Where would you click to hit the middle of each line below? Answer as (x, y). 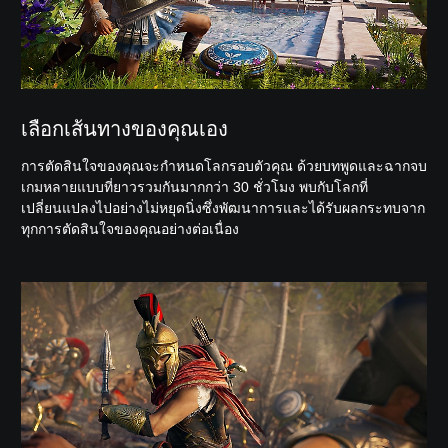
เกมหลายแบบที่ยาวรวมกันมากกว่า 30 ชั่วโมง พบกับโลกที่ (194, 187)
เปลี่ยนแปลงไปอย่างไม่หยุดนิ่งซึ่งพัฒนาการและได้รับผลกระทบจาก (223, 208)
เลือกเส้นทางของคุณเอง (124, 129)
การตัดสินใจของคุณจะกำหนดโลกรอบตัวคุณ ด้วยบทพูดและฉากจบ (224, 166)
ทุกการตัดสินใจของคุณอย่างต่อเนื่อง (130, 229)
